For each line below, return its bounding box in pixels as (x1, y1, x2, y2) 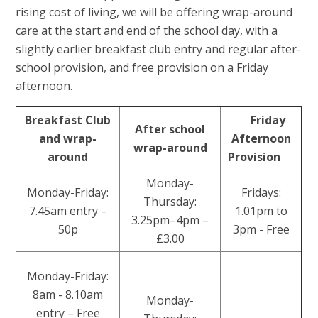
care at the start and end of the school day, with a (16, 23, 278, 39)
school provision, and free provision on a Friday (16, 60, 269, 76)
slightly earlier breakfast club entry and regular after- (16, 41, 302, 57)
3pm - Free (232, 221, 290, 238)
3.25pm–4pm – (131, 212, 209, 229)
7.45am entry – (28, 203, 107, 219)
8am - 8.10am (33, 287, 104, 303)
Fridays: (241, 185, 281, 201)
